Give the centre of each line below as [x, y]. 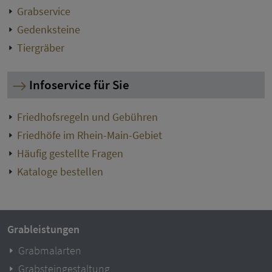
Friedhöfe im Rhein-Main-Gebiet [90, 135]
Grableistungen [43, 229]
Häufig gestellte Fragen [70, 153]
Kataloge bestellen [60, 171]
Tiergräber [41, 47]
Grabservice [44, 11]
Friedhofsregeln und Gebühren [87, 117]
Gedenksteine [49, 29]
